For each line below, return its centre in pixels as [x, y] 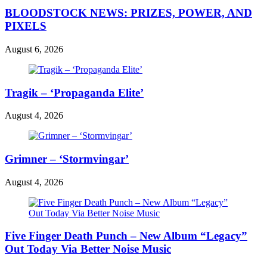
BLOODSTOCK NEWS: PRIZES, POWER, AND [128, 13]
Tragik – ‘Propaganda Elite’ [74, 92]
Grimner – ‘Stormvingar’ [67, 159]
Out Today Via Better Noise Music [88, 249]
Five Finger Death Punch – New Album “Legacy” [126, 236]
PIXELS [26, 26]
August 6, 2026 [34, 49]
